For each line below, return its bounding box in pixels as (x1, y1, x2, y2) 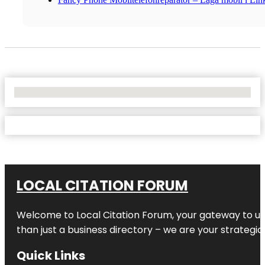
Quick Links (17, 247, 85, 264)
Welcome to (17, 208, 76, 222)
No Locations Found (14, 86, 92, 97)
